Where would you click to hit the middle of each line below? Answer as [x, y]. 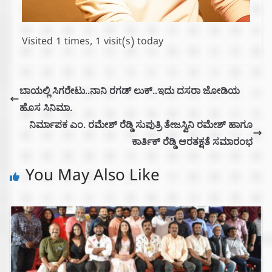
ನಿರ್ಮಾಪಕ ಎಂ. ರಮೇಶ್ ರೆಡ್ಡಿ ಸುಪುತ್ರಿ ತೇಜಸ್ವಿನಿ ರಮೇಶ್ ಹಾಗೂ [141, 124]
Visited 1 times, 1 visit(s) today [93, 43]
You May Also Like [93, 178]
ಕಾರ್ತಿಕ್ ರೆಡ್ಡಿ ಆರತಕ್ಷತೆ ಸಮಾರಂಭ [192, 141]
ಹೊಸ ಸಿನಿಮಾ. [46, 107]
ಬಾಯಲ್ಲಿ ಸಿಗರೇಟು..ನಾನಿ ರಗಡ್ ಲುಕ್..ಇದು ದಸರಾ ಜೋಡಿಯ [130, 90]
